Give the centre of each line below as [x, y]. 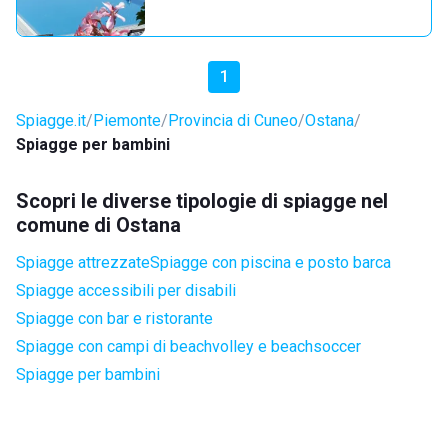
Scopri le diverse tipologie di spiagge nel [202, 201]
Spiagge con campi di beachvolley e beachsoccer [188, 346]
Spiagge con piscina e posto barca [270, 262]
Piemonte [127, 120]
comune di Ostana [98, 225]
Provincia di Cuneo [233, 120]
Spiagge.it [51, 120]
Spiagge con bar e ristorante [114, 318]
